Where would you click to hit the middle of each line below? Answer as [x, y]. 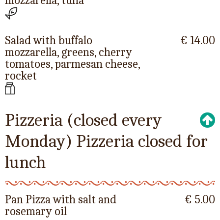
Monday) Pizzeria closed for [106, 141]
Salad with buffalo [49, 40]
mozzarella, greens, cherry [69, 52]
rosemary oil [36, 211]
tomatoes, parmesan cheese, [72, 64]
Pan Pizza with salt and [61, 199]
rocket [21, 75]
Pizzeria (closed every [83, 120]
